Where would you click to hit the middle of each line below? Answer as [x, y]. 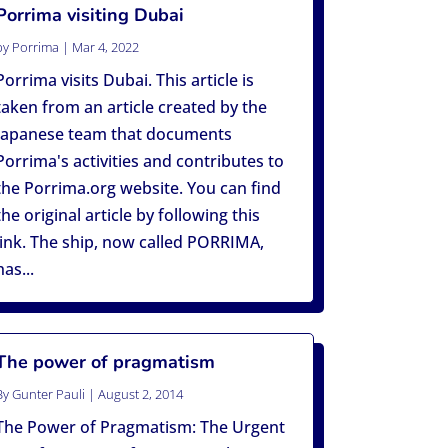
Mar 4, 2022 [106, 47]
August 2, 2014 [141, 394]
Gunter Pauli [49, 394]
